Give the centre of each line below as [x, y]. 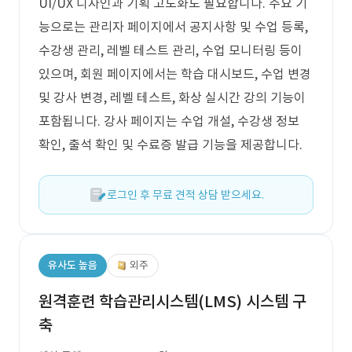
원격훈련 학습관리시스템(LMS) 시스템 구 [172, 302]
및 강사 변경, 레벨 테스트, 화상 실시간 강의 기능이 [172, 97]
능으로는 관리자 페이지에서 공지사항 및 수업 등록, [173, 27]
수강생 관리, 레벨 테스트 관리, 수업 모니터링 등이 [170, 50]
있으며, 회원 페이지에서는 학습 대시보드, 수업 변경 [175, 74]
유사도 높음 [73, 265]
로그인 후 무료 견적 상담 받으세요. [185, 195]
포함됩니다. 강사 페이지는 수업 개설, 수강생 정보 [169, 121]
